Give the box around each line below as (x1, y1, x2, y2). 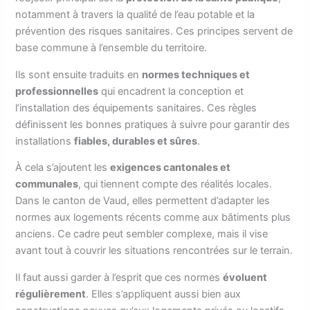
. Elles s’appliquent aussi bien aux (86, 287, 241, 300)
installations (15, 134, 75, 147)
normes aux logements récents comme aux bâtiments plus (15, 211, 291, 224)
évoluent (223, 271, 268, 284)
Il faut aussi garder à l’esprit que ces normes (15, 271, 224, 284)
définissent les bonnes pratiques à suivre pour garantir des (15, 118, 291, 131)
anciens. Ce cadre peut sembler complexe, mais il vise (15, 228, 268, 241)
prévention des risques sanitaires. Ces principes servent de (15, 25, 293, 38)
